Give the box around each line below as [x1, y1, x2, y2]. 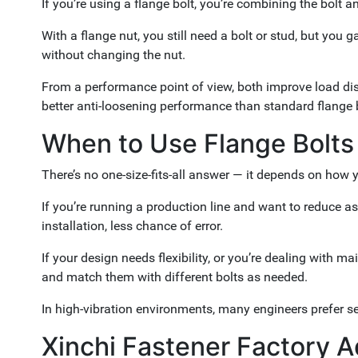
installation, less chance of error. [42, 218, 223, 233]
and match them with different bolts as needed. [42, 269, 308, 284]
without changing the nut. [42, 47, 185, 62]
